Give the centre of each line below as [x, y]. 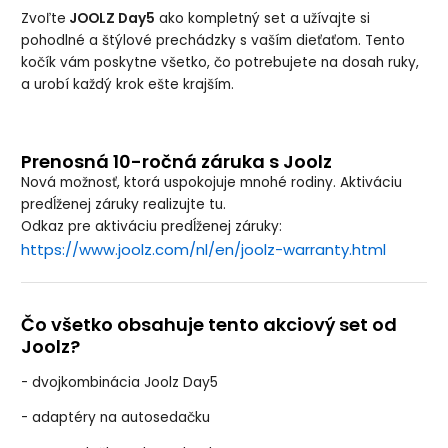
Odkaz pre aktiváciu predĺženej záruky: [152, 226]
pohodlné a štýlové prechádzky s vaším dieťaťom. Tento [213, 40]
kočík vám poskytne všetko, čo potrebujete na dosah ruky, [220, 62]
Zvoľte [44, 18]
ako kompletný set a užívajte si [263, 18]
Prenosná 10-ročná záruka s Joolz [177, 161]
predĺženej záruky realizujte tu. [126, 204]
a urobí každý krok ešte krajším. [128, 84]
